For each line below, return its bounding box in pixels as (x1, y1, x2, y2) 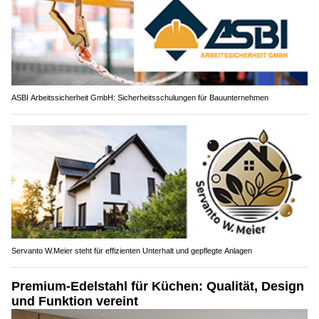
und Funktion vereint (11, 293, 138, 308)
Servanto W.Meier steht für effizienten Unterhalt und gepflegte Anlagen (11, 246, 252, 255)
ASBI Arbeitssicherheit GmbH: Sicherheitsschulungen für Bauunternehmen (11, 93, 268, 102)
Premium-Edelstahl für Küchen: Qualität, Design (11, 278, 304, 293)
